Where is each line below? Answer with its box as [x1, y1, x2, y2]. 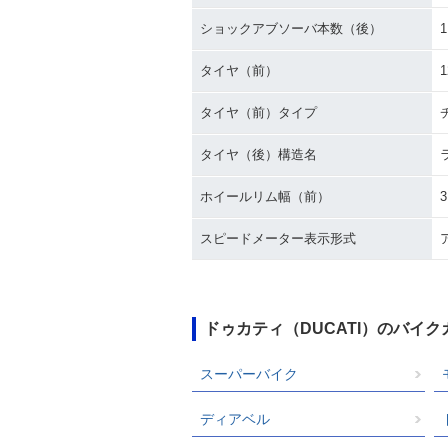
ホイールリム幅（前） [200, 189, 330, 204]
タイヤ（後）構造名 [200, 147, 317, 162]
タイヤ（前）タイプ [200, 105, 317, 120]
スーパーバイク [200, 366, 298, 382]
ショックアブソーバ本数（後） [200, 21, 382, 36]
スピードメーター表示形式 [200, 231, 356, 246]
